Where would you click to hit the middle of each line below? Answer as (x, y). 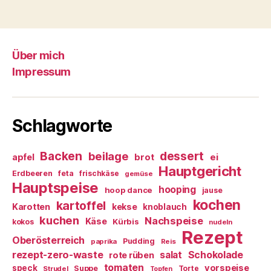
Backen (61, 156)
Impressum (41, 71)
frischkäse (99, 173)
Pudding (139, 241)
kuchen (59, 220)
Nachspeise (174, 220)
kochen (217, 205)
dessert (182, 156)
